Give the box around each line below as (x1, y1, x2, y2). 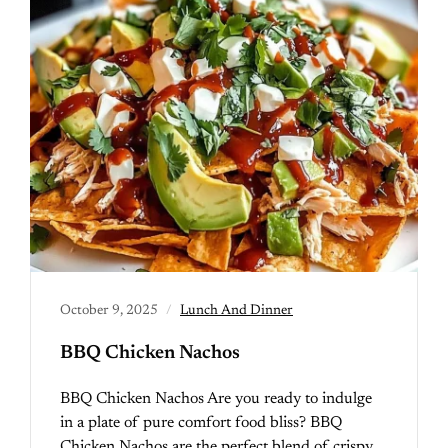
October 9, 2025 (60, 304, 158, 318)
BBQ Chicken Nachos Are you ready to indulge (60, 391, 372, 407)
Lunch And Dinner (180, 304, 293, 318)
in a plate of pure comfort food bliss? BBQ (60, 415, 342, 431)
